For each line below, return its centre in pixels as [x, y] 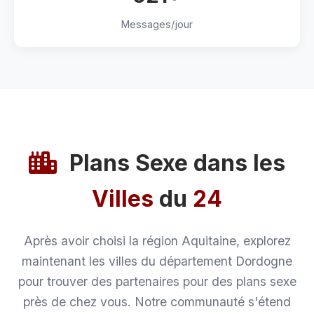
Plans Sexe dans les [175, 163]
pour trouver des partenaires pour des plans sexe [157, 281]
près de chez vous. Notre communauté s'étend [157, 302]
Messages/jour [157, 24]
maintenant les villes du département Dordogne [157, 261]
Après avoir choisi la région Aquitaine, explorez [157, 241]
